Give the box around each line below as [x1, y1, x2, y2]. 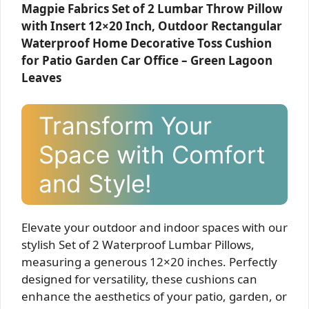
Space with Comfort [39, 139, 266, 169]
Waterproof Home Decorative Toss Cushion [21, 35, 272, 51]
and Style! [39, 168, 152, 198]
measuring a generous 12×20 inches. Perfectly [21, 253, 277, 270]
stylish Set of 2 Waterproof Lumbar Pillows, [21, 236, 255, 252]
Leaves [21, 70, 61, 86]
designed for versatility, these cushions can [21, 270, 257, 287]
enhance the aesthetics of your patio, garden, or [21, 288, 287, 304]
